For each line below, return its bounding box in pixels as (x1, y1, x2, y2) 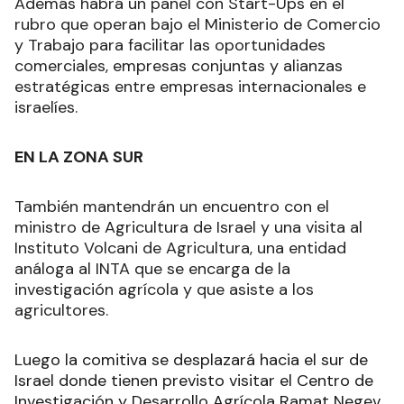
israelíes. (14, 96, 78, 118)
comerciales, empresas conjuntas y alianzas (14, 54, 343, 77)
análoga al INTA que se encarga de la (14, 257, 290, 280)
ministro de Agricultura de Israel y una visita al (14, 216, 363, 238)
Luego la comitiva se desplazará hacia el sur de (14, 348, 368, 371)
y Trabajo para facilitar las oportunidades (14, 33, 326, 56)
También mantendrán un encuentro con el (14, 195, 329, 217)
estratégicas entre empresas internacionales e (14, 75, 366, 97)
